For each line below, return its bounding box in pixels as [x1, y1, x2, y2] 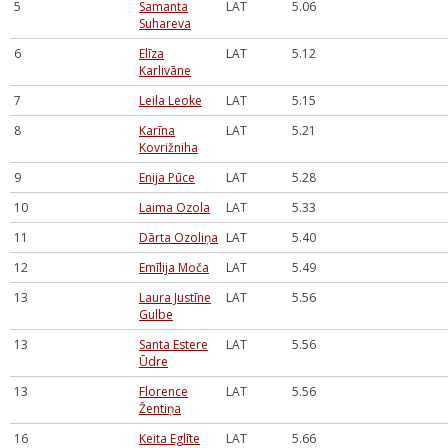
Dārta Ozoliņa [139, 229, 218, 246]
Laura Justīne [139, 289, 211, 306]
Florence [139, 383, 188, 400]
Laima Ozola [139, 199, 210, 216]
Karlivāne [139, 62, 191, 79]
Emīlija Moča [139, 259, 209, 276]
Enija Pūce [139, 169, 195, 186]
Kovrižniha [139, 139, 198, 156]
